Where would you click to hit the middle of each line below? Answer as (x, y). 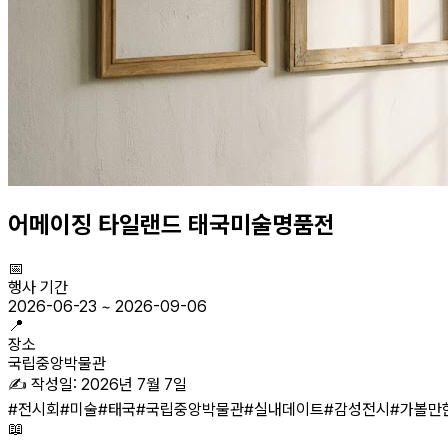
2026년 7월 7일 (134, 384)
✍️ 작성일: (44, 384)
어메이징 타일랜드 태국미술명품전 (171, 224)
